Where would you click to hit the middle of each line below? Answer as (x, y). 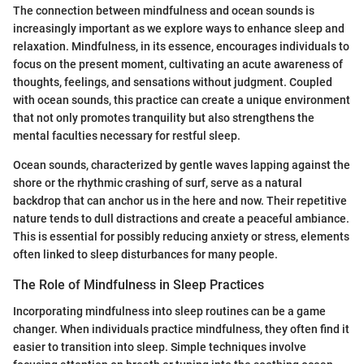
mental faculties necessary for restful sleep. (127, 136)
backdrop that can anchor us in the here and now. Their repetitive (180, 201)
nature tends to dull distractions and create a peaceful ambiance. (181, 219)
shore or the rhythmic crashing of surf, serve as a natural (158, 183)
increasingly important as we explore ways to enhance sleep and (179, 29)
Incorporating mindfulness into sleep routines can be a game (169, 311)
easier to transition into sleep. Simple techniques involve (160, 347)
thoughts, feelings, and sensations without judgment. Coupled (173, 82)
